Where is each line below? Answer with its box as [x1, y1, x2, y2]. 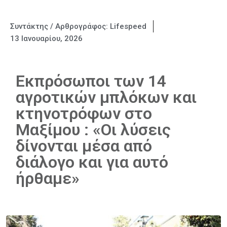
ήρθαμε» [16, 169, 80, 188]
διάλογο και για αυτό [16, 153, 168, 172]
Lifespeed [110, 22, 146, 31]
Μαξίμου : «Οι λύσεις [16, 120, 171, 139]
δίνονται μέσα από [16, 136, 152, 156]
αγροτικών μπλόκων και [16, 88, 197, 107]
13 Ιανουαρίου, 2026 [10, 34, 83, 43]
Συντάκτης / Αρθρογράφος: [10, 22, 110, 31]
